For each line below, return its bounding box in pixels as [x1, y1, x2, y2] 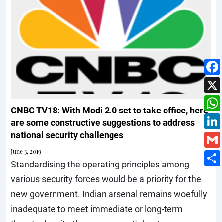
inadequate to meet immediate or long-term [11, 203, 183, 215]
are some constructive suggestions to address [11, 116, 195, 129]
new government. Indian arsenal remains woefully [11, 188, 207, 200]
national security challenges [11, 129, 123, 141]
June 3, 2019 [11, 147, 41, 156]
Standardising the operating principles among [11, 158, 189, 170]
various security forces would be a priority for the [11, 173, 201, 185]
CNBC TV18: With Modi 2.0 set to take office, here [11, 104, 208, 116]
